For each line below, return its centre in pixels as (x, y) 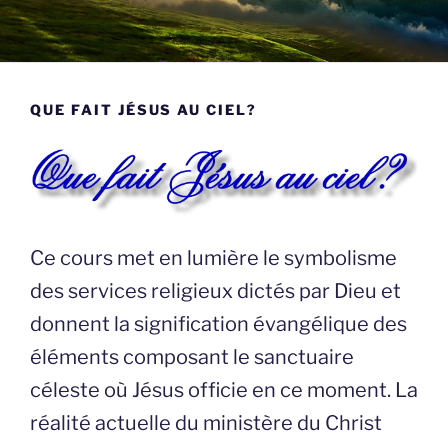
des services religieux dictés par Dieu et (215, 291)
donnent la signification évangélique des (218, 324)
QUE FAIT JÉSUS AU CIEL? (144, 110)
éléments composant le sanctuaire (192, 357)
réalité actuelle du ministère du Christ (206, 423)
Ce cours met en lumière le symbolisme (213, 258)
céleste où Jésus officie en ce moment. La (224, 390)
